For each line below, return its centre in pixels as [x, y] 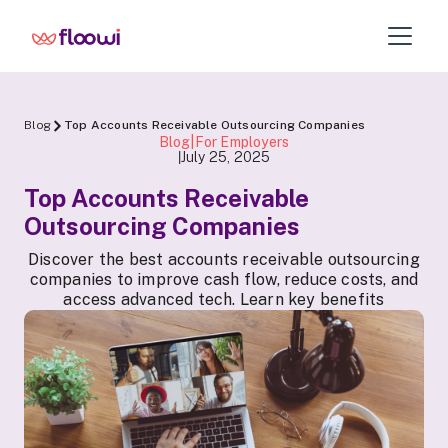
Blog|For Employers [224, 142]
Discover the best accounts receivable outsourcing [224, 259]
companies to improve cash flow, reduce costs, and [224, 279]
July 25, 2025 [225, 156]
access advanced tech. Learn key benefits [224, 299]
